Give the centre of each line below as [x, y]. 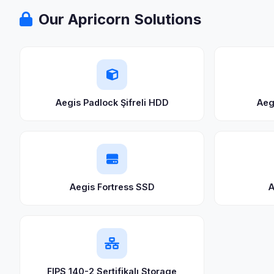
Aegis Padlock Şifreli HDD [112, 102]
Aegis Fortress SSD [112, 187]
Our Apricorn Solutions [120, 19]
